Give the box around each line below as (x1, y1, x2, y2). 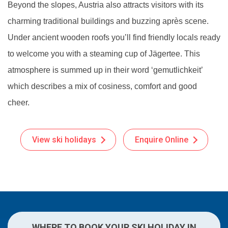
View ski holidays (32, 135, 96, 145)
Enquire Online (134, 135, 188, 145)
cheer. (8, 98, 30, 107)
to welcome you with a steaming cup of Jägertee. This (8, 49, 200, 58)
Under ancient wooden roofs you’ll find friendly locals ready (8, 33, 220, 42)
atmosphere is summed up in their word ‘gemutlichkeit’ (8, 66, 203, 74)
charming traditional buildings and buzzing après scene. (8, 17, 209, 25)
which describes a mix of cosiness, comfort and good (8, 82, 197, 91)
